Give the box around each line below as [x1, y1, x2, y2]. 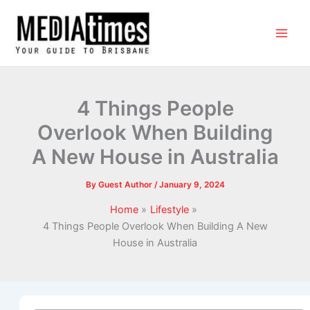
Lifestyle [149, 203, 189, 216]
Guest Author [98, 179, 154, 190]
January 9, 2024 [158, 179, 225, 190]
